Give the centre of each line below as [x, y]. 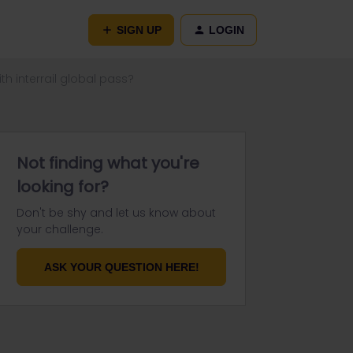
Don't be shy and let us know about [116, 213]
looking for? [63, 187]
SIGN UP [139, 30]
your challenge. [60, 229]
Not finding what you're [108, 163]
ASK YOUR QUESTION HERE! [121, 267]
